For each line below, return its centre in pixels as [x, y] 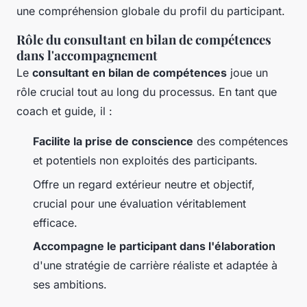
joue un [247, 73]
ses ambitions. [70, 284]
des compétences [241, 142]
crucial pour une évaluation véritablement [139, 203]
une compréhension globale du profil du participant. [151, 11]
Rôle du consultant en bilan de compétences [144, 40]
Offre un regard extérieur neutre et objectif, [144, 184]
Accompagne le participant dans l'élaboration [154, 246]
